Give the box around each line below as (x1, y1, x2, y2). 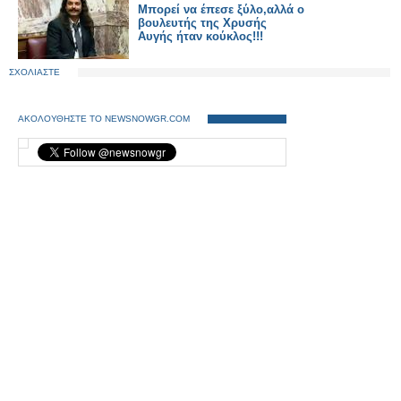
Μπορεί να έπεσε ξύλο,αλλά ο (138, 3, 304, 16)
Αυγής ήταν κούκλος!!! (138, 30, 263, 43)
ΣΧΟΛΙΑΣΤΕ (9, 67, 60, 77)
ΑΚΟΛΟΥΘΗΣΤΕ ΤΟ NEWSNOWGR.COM (18, 114, 190, 124)
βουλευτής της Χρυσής (138, 16, 267, 30)
